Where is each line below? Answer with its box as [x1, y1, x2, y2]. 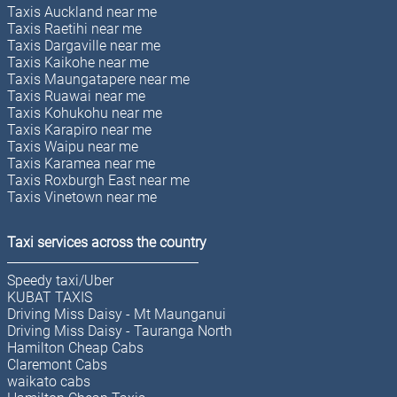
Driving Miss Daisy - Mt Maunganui [7, 305, 226, 323]
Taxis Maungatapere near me [7, 70, 190, 88]
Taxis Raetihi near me [7, 19, 142, 37]
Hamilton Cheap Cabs [7, 339, 144, 356]
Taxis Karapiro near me [7, 121, 152, 138]
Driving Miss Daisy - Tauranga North [7, 322, 232, 339]
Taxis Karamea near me [7, 154, 155, 172]
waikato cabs [7, 372, 90, 390]
